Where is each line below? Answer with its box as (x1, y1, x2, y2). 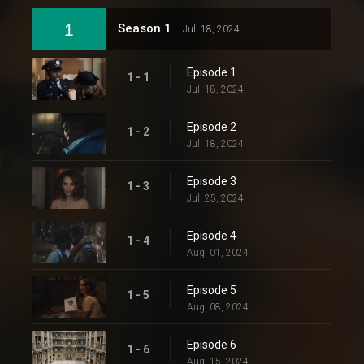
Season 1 (118, 21, 175, 36)
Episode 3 (187, 175, 236, 188)
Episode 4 (187, 229, 236, 242)
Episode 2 (187, 120, 236, 133)
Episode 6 (187, 338, 236, 351)
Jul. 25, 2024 (187, 193, 244, 204)
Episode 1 (187, 66, 236, 79)
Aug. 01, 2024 (187, 247, 249, 258)
